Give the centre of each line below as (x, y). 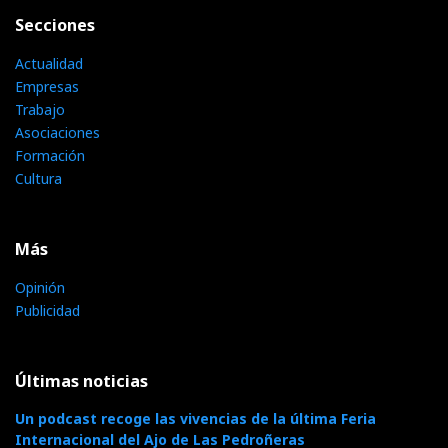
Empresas (47, 87)
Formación (50, 156)
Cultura (38, 179)
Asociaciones (57, 133)
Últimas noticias (81, 381)
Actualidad (49, 64)
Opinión (40, 288)
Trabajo (40, 110)
